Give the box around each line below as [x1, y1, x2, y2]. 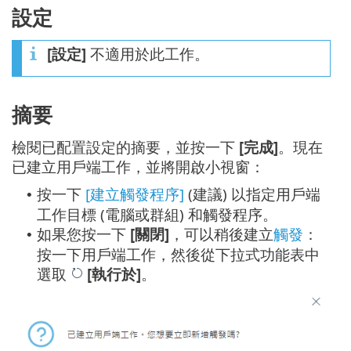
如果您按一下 [37, 224, 130, 244]
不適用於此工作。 [86, 43, 209, 63]
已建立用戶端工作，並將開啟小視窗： [12, 157, 265, 177]
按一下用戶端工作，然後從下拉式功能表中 [37, 244, 320, 265]
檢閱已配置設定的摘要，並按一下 [12, 137, 239, 157]
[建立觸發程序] [85, 184, 184, 204]
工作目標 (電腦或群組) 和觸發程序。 [37, 204, 277, 225]
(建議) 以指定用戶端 [184, 184, 320, 204]
